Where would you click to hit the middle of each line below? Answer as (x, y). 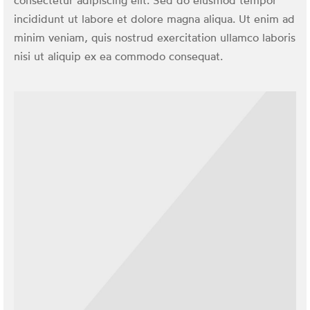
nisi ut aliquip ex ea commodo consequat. (118, 57)
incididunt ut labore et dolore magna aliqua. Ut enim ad (154, 20)
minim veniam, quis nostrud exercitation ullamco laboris (155, 39)
